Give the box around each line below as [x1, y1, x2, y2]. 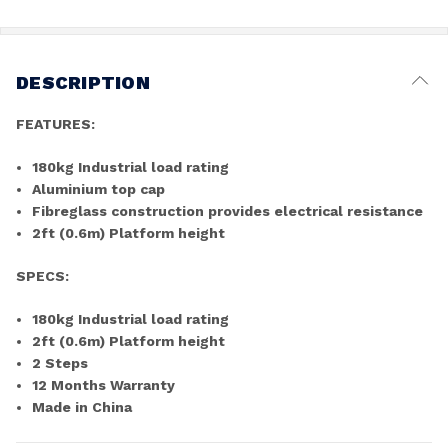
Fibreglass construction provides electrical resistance [32, 202, 424, 219]
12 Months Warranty [32, 376, 176, 393]
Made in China [32, 398, 133, 415]
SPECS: [16, 267, 69, 284]
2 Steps [32, 354, 89, 371]
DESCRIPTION [16, 71, 150, 93]
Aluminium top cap [32, 180, 166, 197]
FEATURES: [16, 115, 95, 132]
